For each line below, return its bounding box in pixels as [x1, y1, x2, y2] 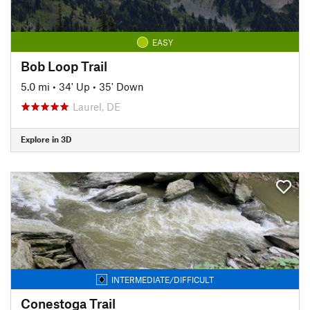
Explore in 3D [21, 134, 71, 144]
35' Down [99, 80, 144, 93]
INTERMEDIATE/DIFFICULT [111, 274, 214, 284]
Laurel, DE [73, 100, 120, 113]
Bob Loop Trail [21, 57, 107, 74]
